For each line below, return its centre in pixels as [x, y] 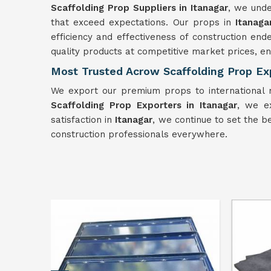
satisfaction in [83, 120]
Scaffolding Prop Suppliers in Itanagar [140, 8]
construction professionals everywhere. [139, 134]
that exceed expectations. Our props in [143, 22]
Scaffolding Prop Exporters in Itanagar [144, 105]
